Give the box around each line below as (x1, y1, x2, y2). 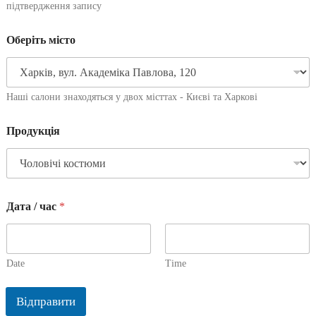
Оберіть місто (6, 34, 75, 47)
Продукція (6, 125, 60, 138)
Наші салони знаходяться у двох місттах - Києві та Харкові (6, 92, 257, 103)
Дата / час (6, 200, 59, 213)
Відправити (16, 295, 75, 309)
